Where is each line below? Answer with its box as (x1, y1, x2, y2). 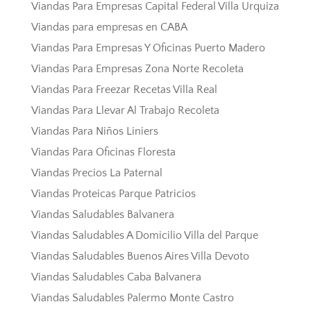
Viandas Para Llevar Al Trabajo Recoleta (31, 104, 219, 117)
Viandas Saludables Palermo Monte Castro (31, 292, 234, 305)
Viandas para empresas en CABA (31, 21, 187, 34)
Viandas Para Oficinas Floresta (31, 146, 176, 159)
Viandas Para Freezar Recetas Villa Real (31, 83, 217, 96)
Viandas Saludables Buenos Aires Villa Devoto (31, 250, 249, 263)
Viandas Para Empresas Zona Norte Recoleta (31, 62, 244, 76)
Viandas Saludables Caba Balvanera (31, 271, 201, 284)
